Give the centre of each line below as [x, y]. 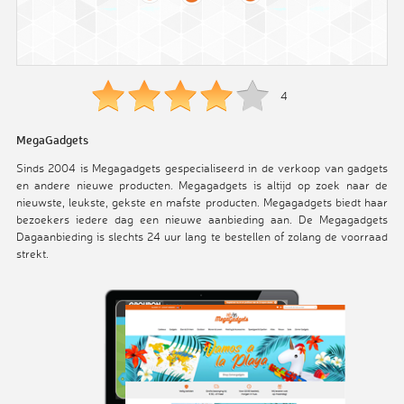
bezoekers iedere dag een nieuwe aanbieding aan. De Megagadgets [202, 220]
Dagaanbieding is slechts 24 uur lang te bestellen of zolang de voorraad [202, 237]
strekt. [32, 254]
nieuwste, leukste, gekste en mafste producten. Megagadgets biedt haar [202, 202]
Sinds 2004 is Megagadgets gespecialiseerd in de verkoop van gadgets [202, 168]
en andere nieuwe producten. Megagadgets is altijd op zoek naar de [202, 185]
